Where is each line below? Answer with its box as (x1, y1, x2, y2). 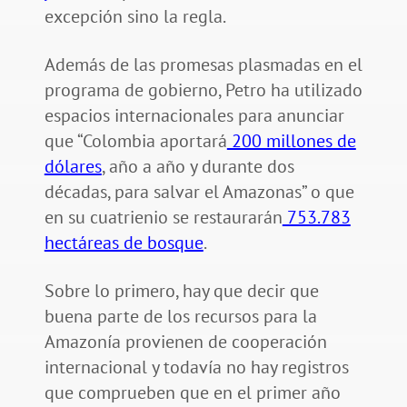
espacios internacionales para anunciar (44, 103, 344, 127)
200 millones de (226, 128, 356, 153)
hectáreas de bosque (44, 230, 203, 254)
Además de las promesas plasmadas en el (44, 52, 362, 76)
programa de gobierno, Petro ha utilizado (44, 77, 362, 102)
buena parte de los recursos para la (44, 303, 317, 328)
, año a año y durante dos (101, 154, 294, 178)
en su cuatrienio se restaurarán (44, 204, 283, 229)
